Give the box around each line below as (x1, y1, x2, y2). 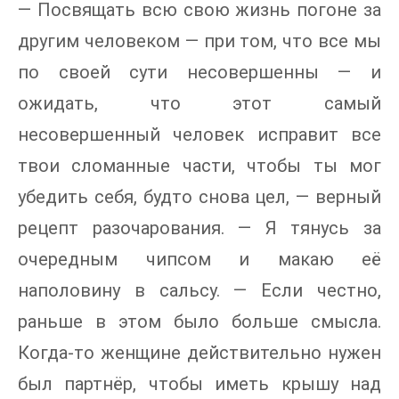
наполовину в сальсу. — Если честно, (18, 280, 381, 302)
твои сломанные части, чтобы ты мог (18, 155, 381, 177)
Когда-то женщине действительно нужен (18, 342, 381, 364)
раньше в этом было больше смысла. (18, 311, 381, 333)
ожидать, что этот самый (18, 93, 381, 115)
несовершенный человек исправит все (18, 124, 381, 146)
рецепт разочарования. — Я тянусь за (18, 217, 381, 240)
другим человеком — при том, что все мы (18, 30, 381, 53)
